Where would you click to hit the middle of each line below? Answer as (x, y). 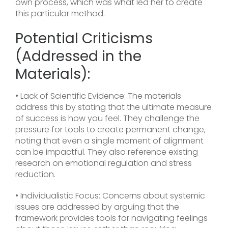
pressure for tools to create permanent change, (110, 130)
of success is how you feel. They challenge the (107, 119)
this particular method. (60, 14)
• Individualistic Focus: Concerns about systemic (110, 196)
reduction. (35, 175)
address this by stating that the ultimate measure (113, 107)
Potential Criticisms (84, 39)
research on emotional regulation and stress (104, 163)
